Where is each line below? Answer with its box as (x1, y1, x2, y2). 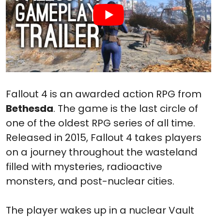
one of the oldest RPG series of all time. (6, 116, 195, 130)
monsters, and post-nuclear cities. (6, 174, 174, 188)
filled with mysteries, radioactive (6, 159, 162, 173)
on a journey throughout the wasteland (6, 145, 198, 159)
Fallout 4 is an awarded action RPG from (6, 87, 201, 101)
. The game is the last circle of (53, 101, 198, 115)
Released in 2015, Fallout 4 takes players (6, 130, 201, 144)
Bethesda (6, 101, 53, 115)
